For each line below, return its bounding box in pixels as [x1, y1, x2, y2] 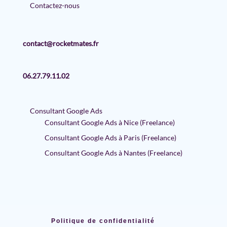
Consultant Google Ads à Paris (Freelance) [44, 133, 176, 142]
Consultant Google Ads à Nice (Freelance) [44, 118, 175, 127]
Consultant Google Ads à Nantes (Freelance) [44, 148, 182, 158]
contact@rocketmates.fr [22, 39, 99, 48]
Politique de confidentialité [51, 217, 156, 225]
